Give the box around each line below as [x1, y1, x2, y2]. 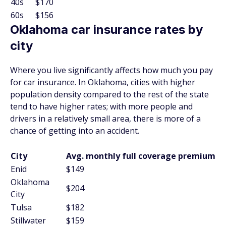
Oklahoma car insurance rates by [10, 22, 203, 37]
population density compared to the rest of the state [10, 89, 209, 100]
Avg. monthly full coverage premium [66, 150, 215, 161]
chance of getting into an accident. [10, 125, 139, 136]
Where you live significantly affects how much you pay [10, 65, 213, 76]
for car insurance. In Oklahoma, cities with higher [10, 77, 195, 88]
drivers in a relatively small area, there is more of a [10, 113, 201, 124]
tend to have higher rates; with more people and [10, 101, 193, 112]
